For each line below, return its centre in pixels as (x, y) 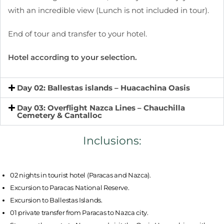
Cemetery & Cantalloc (59, 115)
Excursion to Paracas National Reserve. (70, 188)
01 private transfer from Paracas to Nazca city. (79, 213)
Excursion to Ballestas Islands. (56, 200)
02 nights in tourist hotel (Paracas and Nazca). (80, 175)
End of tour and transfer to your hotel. (77, 34)
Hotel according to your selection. (72, 57)
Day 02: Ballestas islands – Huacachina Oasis (103, 88)
